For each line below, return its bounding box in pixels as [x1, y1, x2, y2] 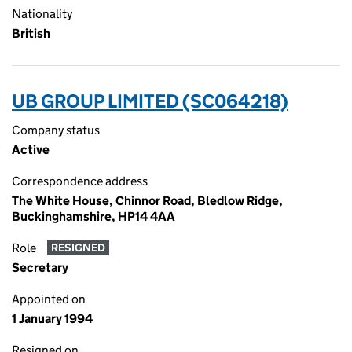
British [12, 26, 50, 41]
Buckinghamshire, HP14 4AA [12, 209, 175, 224]
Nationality [12, 6, 72, 21]
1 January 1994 [12, 311, 93, 326]
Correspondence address [12, 174, 148, 189]
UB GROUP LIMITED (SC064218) [12, 90, 288, 112]
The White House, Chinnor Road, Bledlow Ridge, [12, 193, 283, 208]
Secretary [12, 260, 68, 275]
